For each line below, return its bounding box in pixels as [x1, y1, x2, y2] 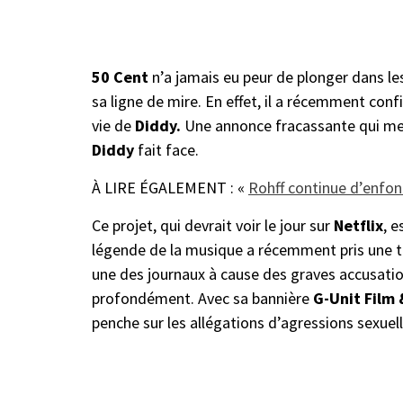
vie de [92, 115, 135, 137]
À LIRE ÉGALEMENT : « [92, 177, 248, 199]
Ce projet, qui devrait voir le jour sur [92, 215, 334, 237]
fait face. [138, 139, 199, 161]
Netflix [334, 215, 383, 237]
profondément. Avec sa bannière [92, 288, 313, 309]
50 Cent [92, 67, 148, 88]
